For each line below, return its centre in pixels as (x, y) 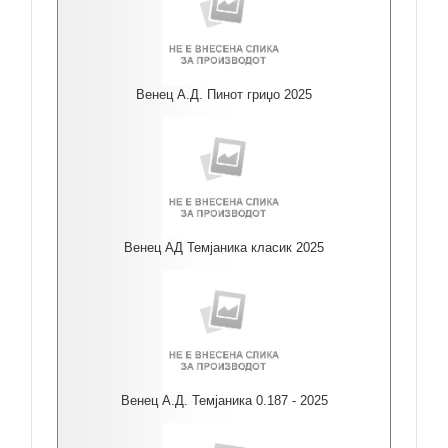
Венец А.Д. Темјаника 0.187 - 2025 (224, 400)
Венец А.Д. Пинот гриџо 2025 (224, 94)
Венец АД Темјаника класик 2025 (224, 247)
